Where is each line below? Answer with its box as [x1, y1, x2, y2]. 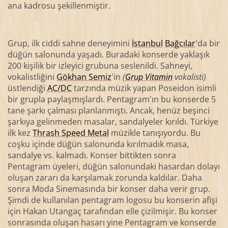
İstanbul [131, 37, 163, 49]
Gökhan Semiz [56, 71, 111, 82]
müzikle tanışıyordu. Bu [108, 127, 201, 138]
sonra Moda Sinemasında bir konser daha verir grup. [7, 183, 210, 194]
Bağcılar [164, 37, 195, 49]
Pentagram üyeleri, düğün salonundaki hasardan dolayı [7, 160, 220, 172]
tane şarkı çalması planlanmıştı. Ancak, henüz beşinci [7, 104, 210, 116]
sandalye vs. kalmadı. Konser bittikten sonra [7, 149, 176, 161]
